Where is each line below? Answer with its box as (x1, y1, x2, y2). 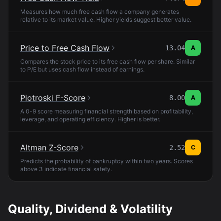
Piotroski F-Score (20, 93, 85, 103)
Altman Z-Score (20, 143, 78, 152)
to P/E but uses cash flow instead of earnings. (20, 66, 145, 73)
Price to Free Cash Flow (20, 43, 110, 53)
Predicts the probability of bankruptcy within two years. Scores (20, 157, 193, 165)
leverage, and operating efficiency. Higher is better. (20, 115, 160, 123)
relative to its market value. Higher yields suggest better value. (20, 16, 191, 23)
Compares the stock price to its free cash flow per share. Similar (20, 58, 195, 65)
